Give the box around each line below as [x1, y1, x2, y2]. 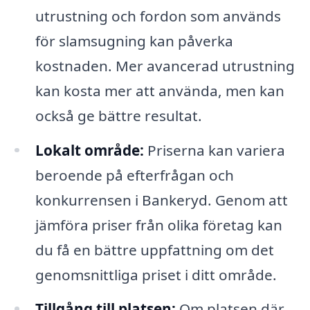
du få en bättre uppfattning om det [35, 239, 274, 259]
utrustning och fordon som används [35, 6, 281, 26]
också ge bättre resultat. [35, 105, 202, 125]
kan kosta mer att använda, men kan [35, 80, 284, 100]
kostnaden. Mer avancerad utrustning [35, 55, 295, 75]
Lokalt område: [35, 140, 144, 160]
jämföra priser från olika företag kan [35, 215, 282, 235]
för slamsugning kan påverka [35, 30, 233, 51]
